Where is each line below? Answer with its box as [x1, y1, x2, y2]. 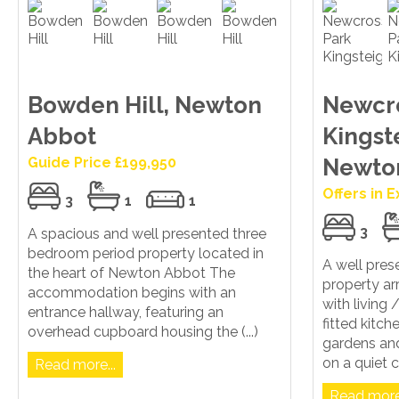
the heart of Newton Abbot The [28, 265, 235, 282]
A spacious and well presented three [28, 225, 266, 243]
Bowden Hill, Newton [28, 92, 262, 119]
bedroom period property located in [28, 245, 264, 263]
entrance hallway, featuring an [28, 304, 224, 322]
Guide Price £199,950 [28, 154, 176, 172]
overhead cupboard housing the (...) [28, 323, 258, 341]
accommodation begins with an [28, 284, 236, 302]
